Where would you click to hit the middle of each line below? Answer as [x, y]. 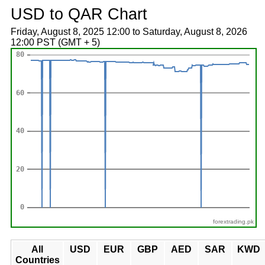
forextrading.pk [234, 222]
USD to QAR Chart [79, 14]
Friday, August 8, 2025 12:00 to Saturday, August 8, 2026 [129, 32]
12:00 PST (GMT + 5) [55, 42]
